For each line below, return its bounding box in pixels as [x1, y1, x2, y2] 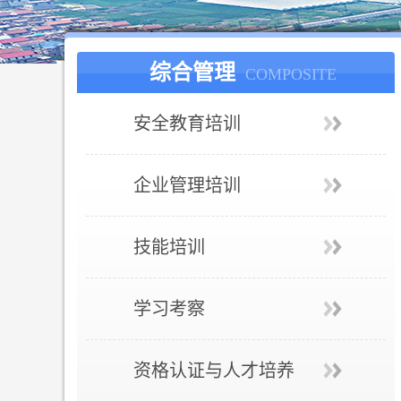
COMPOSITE [244, 65, 337, 83]
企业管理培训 [133, 175, 241, 195]
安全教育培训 [133, 114, 241, 133]
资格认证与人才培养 [133, 361, 294, 380]
